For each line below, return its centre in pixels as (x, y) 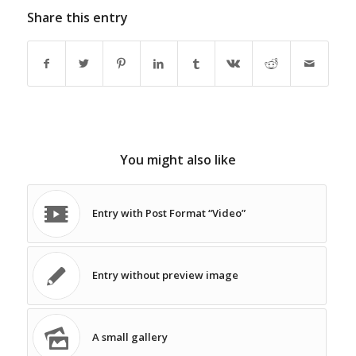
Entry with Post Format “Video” (168, 213)
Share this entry (77, 18)
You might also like (178, 160)
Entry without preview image (165, 275)
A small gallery (130, 337)
